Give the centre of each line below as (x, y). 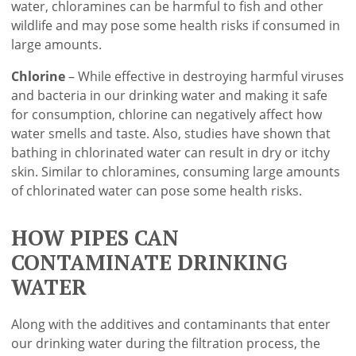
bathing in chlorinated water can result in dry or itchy (171, 153)
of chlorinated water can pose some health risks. (157, 191)
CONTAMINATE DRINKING (150, 263)
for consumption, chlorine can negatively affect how (167, 115)
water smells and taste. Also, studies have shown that (171, 134)
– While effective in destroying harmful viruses (207, 77)
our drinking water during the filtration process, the (166, 343)
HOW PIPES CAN (95, 238)
